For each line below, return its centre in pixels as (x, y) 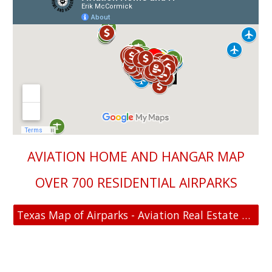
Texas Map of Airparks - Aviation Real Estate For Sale (246, 215)
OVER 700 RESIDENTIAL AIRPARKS (136, 183)
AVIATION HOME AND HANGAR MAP (136, 157)
